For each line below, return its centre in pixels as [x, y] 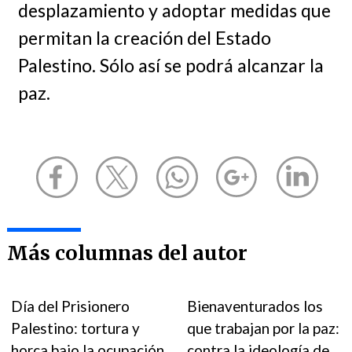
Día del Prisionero [71, 306]
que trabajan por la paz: [264, 328]
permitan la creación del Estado [144, 38]
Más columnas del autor [127, 253]
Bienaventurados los [255, 306]
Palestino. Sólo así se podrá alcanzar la [170, 66]
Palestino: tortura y [76, 328]
